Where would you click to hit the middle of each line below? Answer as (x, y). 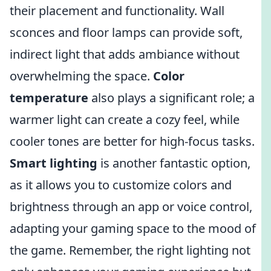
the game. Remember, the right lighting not (130, 250)
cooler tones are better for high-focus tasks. (132, 141)
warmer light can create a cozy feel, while (125, 119)
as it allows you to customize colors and (121, 185)
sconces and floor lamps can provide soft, (126, 32)
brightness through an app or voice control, (131, 207)
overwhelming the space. (81, 76)
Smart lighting (54, 163)
